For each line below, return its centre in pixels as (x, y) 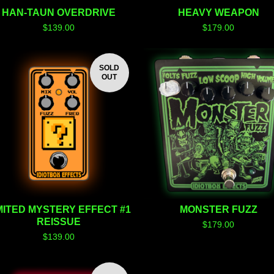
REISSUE (58, 221)
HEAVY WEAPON (218, 13)
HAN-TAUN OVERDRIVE (58, 13)
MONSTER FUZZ (218, 209)
